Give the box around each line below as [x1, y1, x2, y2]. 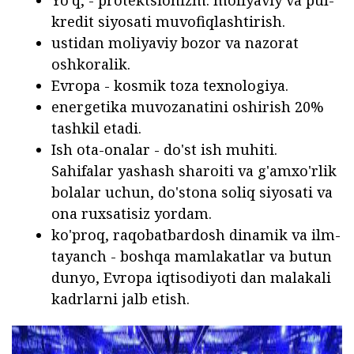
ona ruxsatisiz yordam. [51, 204, 212, 224]
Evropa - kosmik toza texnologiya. [51, 76, 288, 96]
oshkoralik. [51, 55, 130, 74]
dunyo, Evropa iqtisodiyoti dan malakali [51, 268, 331, 288]
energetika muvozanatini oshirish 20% [51, 97, 324, 117]
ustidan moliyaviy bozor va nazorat [51, 33, 299, 53]
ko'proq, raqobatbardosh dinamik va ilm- [51, 225, 341, 245]
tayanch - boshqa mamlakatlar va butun [51, 247, 332, 266]
